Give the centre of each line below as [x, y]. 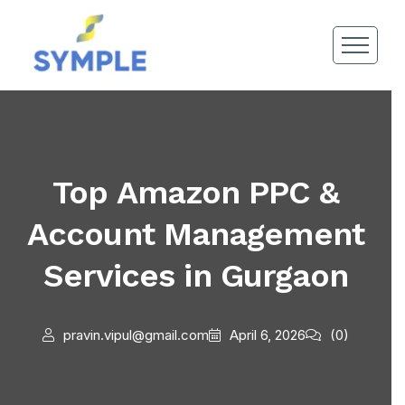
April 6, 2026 [268, 335]
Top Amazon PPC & [196, 193]
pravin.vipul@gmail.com [136, 335]
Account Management [196, 234]
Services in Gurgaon [196, 276]
